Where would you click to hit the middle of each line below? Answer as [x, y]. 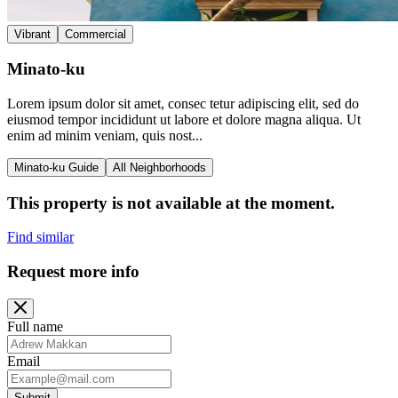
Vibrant [32, 34]
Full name [35, 326]
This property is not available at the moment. [171, 203]
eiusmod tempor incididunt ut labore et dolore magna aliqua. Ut [184, 119]
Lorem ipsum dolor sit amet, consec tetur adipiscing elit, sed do [183, 103]
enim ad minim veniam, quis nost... [105, 135]
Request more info [73, 272]
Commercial [96, 34]
